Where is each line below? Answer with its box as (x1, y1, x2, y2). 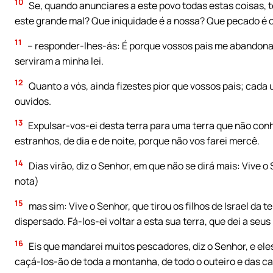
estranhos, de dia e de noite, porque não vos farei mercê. (15, 134, 260, 148)
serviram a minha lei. (15, 54, 104, 68)
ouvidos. (15, 94, 51, 108)
